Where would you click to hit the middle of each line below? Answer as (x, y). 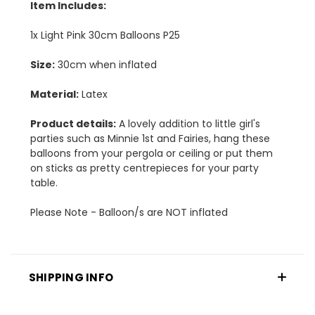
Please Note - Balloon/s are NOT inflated (129, 212)
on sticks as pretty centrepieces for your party (144, 168)
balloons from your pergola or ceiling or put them (152, 153)
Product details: (73, 123)
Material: (54, 94)
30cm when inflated (106, 64)
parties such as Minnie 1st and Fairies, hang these (150, 138)
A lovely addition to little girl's (188, 123)
